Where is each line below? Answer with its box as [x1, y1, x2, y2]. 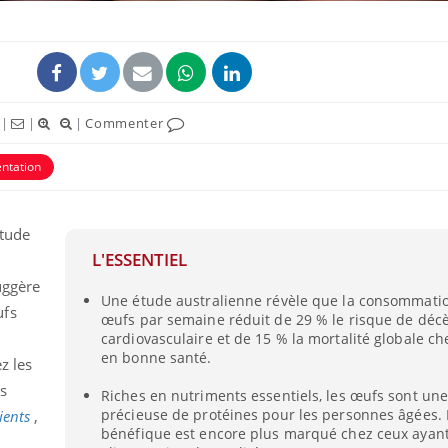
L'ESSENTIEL [91, 248, 187, 271]
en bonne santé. [101, 347, 212, 367]
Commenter [85, 114, 168, 133]
